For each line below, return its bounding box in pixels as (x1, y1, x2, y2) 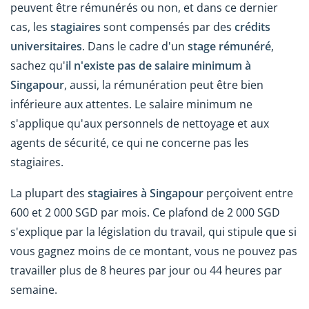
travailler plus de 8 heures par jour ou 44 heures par (10, 263, 282, 279)
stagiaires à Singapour (88, 186, 203, 201)
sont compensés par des (103, 19, 235, 35)
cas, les (10, 19, 50, 35)
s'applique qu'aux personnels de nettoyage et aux (10, 116, 269, 132)
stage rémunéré (188, 39, 271, 54)
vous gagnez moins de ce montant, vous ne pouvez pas (10, 243, 297, 259)
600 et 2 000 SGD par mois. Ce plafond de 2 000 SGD (10, 205, 280, 221)
